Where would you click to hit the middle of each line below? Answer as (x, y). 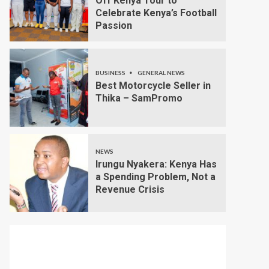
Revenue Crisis (130, 190)
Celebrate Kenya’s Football (156, 13)
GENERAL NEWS (161, 72)
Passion (113, 25)
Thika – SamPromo (139, 98)
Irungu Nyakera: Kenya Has (156, 165)
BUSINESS (111, 72)
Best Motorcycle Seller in (153, 85)
